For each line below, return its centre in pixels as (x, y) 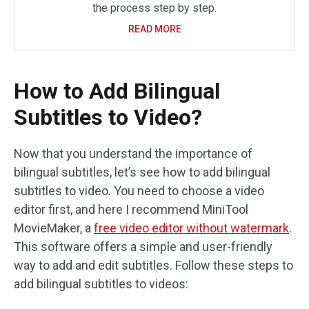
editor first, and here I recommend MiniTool (131, 209)
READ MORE (154, 29)
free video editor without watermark (191, 228)
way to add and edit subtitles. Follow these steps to (153, 265)
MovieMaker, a (54, 228)
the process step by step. (154, 8)
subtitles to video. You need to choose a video (139, 191)
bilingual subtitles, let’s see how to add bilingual (142, 172)
